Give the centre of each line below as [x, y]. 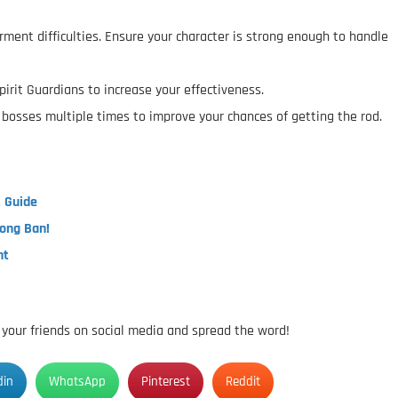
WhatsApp [77, 382]
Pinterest [166, 382]
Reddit [243, 382]
